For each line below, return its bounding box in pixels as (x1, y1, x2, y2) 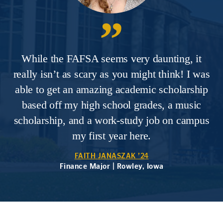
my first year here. (72, 129, 151, 142)
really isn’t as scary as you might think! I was (13, 68, 210, 80)
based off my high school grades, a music (21, 99, 202, 111)
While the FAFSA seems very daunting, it (21, 52, 202, 65)
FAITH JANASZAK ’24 (74, 152, 149, 160)
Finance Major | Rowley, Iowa (59, 162, 164, 171)
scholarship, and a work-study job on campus (13, 114, 210, 126)
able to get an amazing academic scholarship (15, 83, 208, 96)
